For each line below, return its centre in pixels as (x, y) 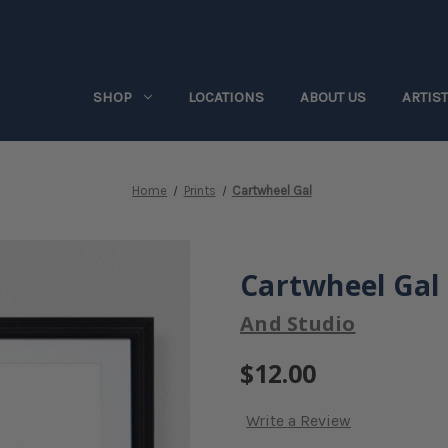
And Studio (298, 323)
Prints (199, 190)
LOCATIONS (226, 97)
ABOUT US (333, 97)
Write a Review (298, 421)
